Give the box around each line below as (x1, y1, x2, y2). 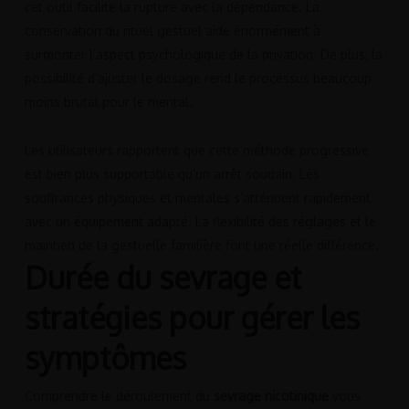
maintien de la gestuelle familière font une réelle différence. (24, 237, 379, 254)
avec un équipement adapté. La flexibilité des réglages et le (24, 214, 376, 230)
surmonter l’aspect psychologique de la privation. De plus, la (24, 47, 383, 63)
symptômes (24, 338, 186, 378)
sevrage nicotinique (213, 388, 329, 404)
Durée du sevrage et (24, 257, 301, 298)
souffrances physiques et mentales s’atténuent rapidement (24, 190, 371, 206)
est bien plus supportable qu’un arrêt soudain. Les (24, 166, 320, 183)
